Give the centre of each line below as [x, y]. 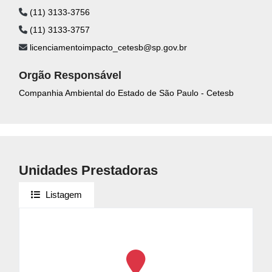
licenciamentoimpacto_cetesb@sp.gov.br [107, 47]
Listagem [64, 194]
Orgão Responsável [70, 75]
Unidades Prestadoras [88, 170]
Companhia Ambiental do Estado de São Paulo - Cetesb [126, 93]
